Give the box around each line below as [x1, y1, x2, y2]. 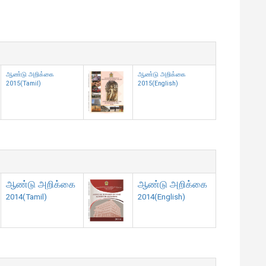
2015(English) [138, 79, 178, 87]
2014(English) [138, 192, 185, 201]
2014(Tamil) [6, 192, 47, 201]
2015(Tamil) [6, 79, 41, 87]
